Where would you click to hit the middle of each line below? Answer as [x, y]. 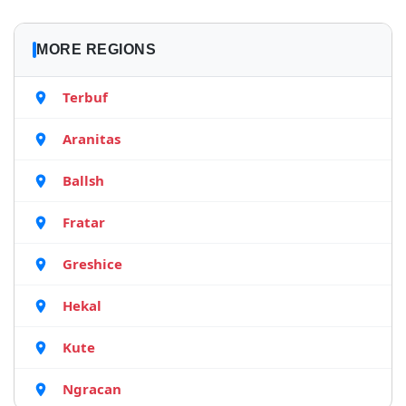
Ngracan [92, 389]
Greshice [92, 264]
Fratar [84, 222]
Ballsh [83, 180]
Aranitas [92, 139]
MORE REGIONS [96, 49]
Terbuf [85, 97]
